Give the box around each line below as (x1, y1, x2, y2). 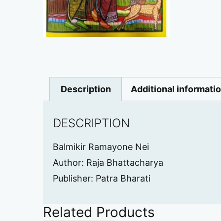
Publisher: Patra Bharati (53, 173, 150, 184)
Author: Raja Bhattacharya (53, 157, 163, 168)
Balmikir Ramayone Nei (53, 142, 149, 152)
